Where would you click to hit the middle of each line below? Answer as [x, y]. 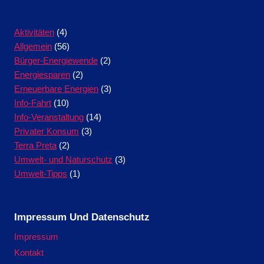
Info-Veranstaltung [49, 117]
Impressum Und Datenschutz [82, 217]
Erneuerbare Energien [56, 88]
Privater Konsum [47, 131]
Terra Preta [35, 145]
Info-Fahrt [33, 103]
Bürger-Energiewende [56, 60]
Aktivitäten [34, 32]
